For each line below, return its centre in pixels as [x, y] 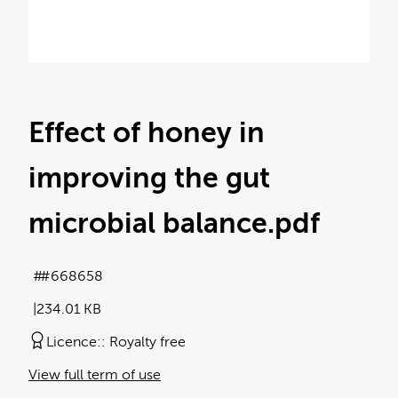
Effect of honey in [147, 133]
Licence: [74, 342]
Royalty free [147, 342]
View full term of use [95, 374]
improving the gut [149, 178]
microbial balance [148, 223]
